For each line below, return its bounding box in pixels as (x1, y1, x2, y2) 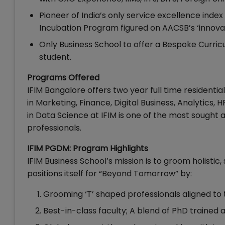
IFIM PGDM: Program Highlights (27, 143, 148, 154)
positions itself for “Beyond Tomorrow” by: (27, 168, 192, 179)
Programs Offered (27, 72, 99, 83)
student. (39, 51, 71, 63)
